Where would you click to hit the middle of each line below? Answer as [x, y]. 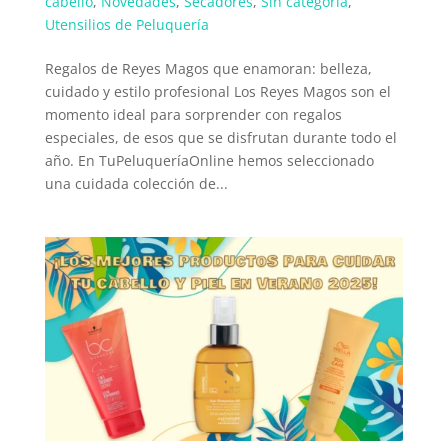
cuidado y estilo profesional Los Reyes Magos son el [217, 91]
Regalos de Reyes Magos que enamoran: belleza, [208, 68]
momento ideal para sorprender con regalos [193, 114]
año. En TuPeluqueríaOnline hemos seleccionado [209, 160]
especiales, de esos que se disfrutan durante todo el [220, 137]
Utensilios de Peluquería [126, 24]
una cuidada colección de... [136, 183]
